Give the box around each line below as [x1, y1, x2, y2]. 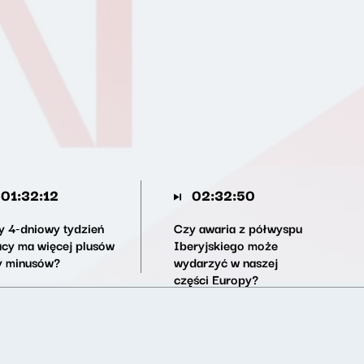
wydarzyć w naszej [173, 252, 278, 271]
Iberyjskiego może [173, 235, 278, 254]
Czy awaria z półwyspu [173, 218, 302, 237]
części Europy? [173, 269, 258, 288]
